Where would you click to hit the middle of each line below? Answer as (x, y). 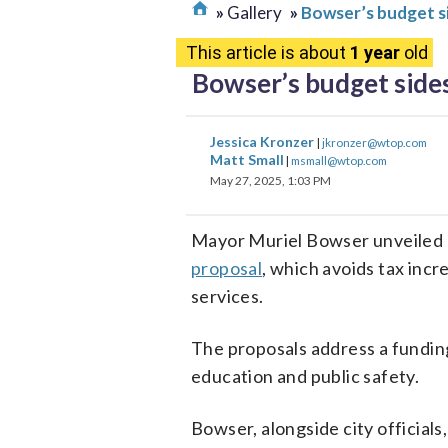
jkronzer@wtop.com (374, 142)
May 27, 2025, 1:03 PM (270, 180)
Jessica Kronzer (263, 141)
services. (227, 296)
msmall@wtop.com (339, 160)
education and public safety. (305, 376)
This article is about (268, 52)
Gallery (254, 12)
